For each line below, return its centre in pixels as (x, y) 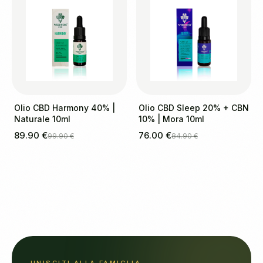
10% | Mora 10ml (171, 119)
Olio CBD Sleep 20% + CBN (194, 108)
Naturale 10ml (42, 119)
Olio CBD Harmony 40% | (65, 108)
